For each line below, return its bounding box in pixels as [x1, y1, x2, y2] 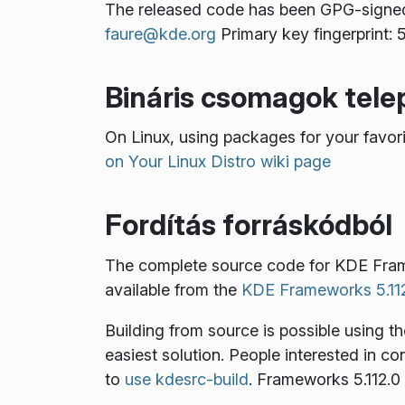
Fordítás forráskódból [104, 206, 392, 242]
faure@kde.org [104, 24, 216, 43]
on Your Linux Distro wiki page [104, 152, 331, 172]
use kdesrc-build [124, 369, 249, 389]
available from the [104, 279, 241, 299]
